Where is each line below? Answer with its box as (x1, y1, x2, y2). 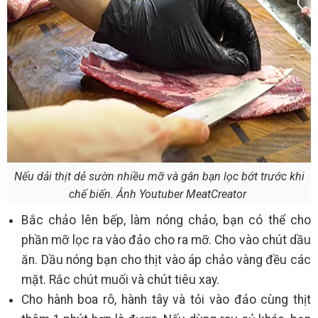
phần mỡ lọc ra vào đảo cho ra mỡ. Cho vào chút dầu (21, 232, 311, 247)
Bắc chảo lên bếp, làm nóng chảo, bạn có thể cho (21, 212, 311, 227)
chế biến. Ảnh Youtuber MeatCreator (69, 187, 249, 201)
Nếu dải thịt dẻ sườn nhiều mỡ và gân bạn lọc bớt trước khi (13, 169, 305, 183)
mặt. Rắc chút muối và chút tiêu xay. (21, 272, 219, 287)
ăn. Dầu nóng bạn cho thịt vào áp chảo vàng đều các (21, 252, 311, 267)
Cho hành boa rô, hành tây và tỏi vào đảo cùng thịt (21, 292, 311, 307)
